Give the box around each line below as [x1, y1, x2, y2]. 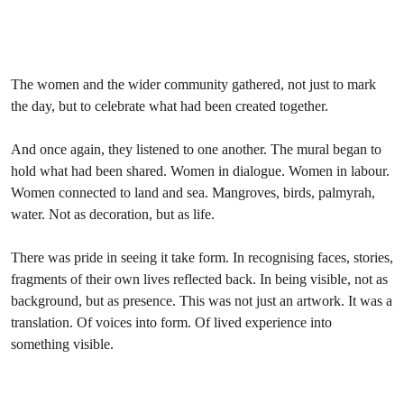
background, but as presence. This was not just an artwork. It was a [11, 292, 392, 309]
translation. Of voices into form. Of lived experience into [11, 314, 332, 331]
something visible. [11, 335, 114, 353]
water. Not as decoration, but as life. [11, 206, 215, 223]
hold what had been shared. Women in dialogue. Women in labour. [11, 162, 390, 179]
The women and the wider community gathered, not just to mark [11, 76, 376, 93]
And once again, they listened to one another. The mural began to [11, 141, 381, 158]
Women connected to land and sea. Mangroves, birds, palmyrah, [11, 184, 375, 201]
